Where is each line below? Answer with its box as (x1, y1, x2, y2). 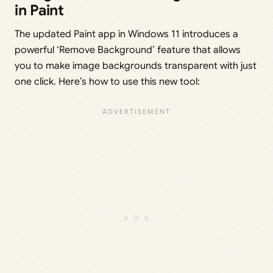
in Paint (15, 1, 64, 20)
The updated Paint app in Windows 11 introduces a (15, 28, 238, 41)
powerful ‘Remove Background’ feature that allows (15, 44, 241, 57)
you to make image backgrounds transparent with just (15, 60, 257, 73)
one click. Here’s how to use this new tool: (15, 76, 200, 88)
